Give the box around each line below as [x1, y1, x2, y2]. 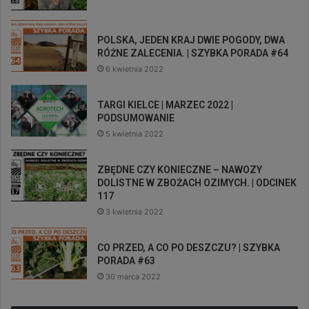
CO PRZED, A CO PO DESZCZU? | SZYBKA [97, 241, 280, 253]
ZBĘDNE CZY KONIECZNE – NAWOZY [97, 163, 262, 175]
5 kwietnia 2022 [106, 128, 163, 139]
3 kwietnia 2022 [106, 206, 163, 217]
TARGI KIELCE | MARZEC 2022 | [97, 99, 233, 110]
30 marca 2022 [106, 271, 161, 281]
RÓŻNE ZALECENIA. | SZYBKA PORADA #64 [97, 47, 288, 59]
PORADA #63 [97, 255, 155, 266]
